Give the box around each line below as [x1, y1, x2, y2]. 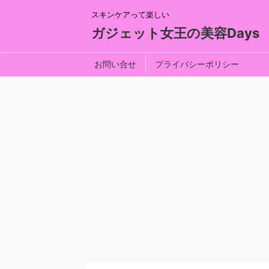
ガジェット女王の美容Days [91, 25, 259, 41]
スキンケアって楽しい [91, 10, 169, 19]
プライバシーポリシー [155, 59, 239, 69]
